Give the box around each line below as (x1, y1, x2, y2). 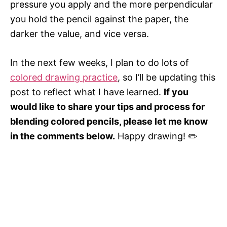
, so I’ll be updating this (118, 71, 215, 83)
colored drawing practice (10, 71, 118, 83)
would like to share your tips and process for (10, 101, 205, 112)
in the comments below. (10, 130, 115, 141)
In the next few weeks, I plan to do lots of (10, 57, 189, 68)
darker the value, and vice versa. (10, 28, 149, 39)
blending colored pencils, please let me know (10, 116, 208, 127)
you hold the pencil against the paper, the (10, 13, 188, 24)
